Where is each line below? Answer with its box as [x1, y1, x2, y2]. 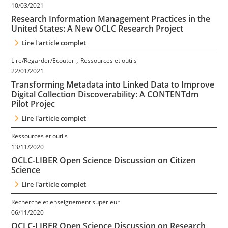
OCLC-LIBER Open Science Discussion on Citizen [11, 154, 196, 166]
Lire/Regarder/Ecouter [11, 56, 75, 65]
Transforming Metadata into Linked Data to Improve [11, 79, 215, 91]
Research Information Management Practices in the [11, 13, 211, 24]
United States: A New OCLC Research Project [11, 22, 184, 34]
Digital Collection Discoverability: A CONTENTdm [11, 89, 199, 100]
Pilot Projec [11, 98, 55, 110]
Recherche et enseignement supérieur [11, 197, 120, 207]
